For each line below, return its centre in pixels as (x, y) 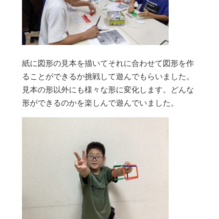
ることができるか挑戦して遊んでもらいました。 (108, 77)
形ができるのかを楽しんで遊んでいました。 (100, 103)
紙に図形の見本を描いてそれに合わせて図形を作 (108, 63)
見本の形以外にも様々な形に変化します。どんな (108, 90)
